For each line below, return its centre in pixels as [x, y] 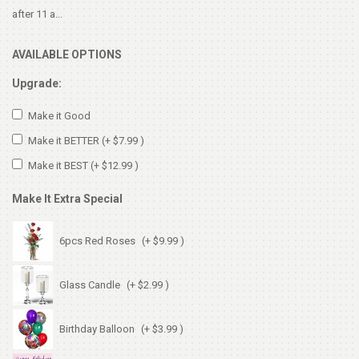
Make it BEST [59, 166]
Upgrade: [37, 84]
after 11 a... [37, 14]
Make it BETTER [65, 141]
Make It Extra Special [67, 199]
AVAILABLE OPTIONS [67, 55]
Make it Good [59, 116]
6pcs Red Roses [99, 240]
